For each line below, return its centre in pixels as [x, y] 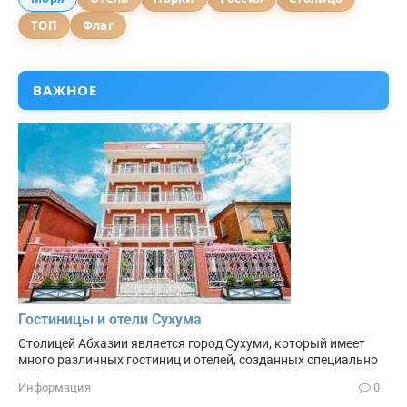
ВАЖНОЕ [65, 90]
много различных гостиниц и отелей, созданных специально [198, 360]
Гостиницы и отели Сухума [110, 320]
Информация [55, 388]
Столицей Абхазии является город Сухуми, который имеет [192, 344]
